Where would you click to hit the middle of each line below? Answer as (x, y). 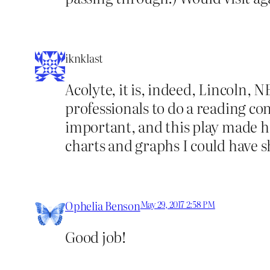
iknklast (84, 58)
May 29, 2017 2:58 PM (177, 204)
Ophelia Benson (103, 206)
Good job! (96, 236)
